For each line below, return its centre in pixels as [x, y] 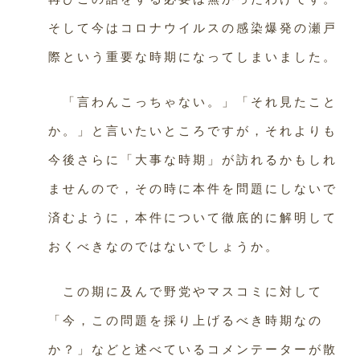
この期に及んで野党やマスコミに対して [186, 291]
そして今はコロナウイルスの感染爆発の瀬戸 [193, 28]
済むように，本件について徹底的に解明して [193, 217]
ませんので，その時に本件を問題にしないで [193, 188]
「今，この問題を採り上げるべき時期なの [186, 320]
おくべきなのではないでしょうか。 [164, 246]
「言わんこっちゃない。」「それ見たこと [193, 102]
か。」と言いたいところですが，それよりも [193, 131]
